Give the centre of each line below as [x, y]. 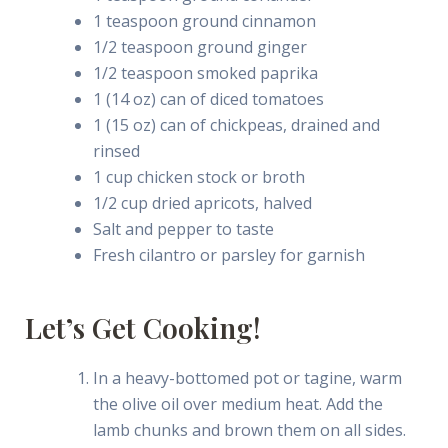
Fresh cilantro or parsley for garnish [228, 255]
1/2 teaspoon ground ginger [199, 47]
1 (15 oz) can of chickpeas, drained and [236, 125]
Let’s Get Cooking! [142, 328]
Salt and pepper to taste [183, 229]
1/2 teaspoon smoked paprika [205, 73]
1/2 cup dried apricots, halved [202, 203]
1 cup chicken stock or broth [198, 177]
